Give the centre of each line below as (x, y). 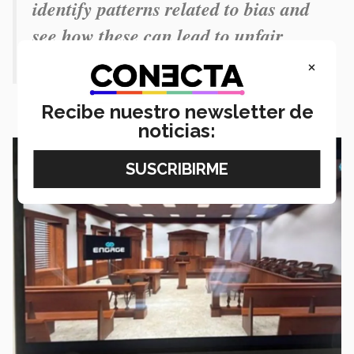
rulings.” (67, 62)
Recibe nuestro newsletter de (177, 112)
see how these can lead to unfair (158, 35)
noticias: (177, 131)
